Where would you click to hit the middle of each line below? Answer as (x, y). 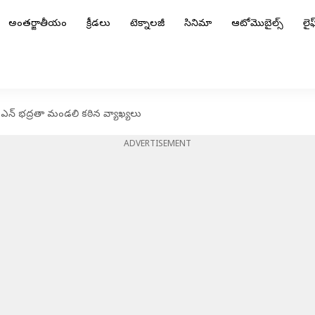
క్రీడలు (98, 24)
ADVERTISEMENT (157, 145)
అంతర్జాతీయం (38, 24)
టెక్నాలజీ (147, 24)
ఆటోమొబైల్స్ (257, 24)
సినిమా (198, 24)
